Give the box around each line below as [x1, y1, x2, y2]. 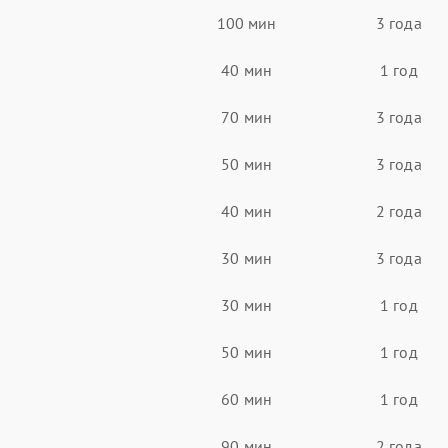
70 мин [221, 106, 272, 127]
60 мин [221, 388, 272, 409]
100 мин [216, 12, 277, 33]
